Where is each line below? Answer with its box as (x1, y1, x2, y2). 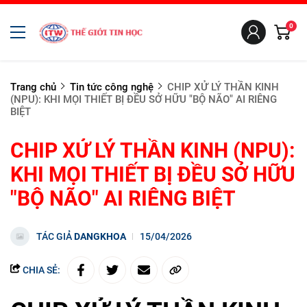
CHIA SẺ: (21, 265, 60, 275)
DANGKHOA (74, 231, 126, 242)
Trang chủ (10, 81, 56, 93)
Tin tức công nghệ (70, 81, 153, 93)
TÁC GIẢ (36, 231, 74, 242)
